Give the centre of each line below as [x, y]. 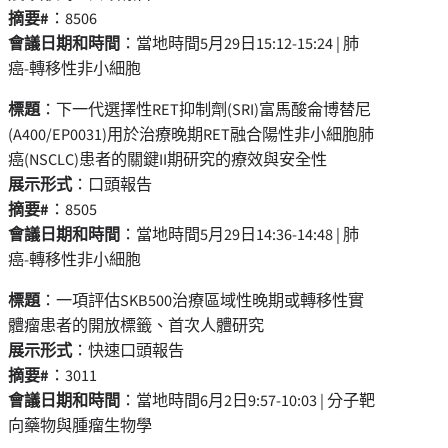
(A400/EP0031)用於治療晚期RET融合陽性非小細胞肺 [191, 134]
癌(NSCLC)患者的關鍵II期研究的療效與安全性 [167, 159]
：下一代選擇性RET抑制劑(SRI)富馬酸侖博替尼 [205, 109]
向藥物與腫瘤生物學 [80, 425]
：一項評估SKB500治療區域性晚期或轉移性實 [202, 300]
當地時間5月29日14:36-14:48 [234, 234]
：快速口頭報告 [128, 350]
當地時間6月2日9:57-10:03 [226, 400]
